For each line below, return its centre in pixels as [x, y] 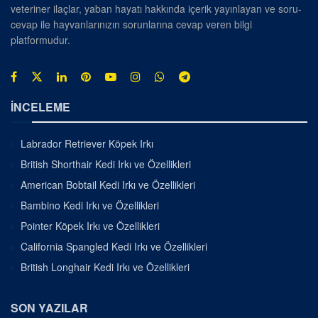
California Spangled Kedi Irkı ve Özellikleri [114, 247]
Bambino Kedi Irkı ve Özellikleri [90, 205]
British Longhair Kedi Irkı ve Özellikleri [105, 267]
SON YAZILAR [49, 308]
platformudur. [40, 40]
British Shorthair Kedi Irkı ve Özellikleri [106, 164]
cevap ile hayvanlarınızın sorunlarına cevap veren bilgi [131, 24]
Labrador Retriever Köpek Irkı [87, 144]
